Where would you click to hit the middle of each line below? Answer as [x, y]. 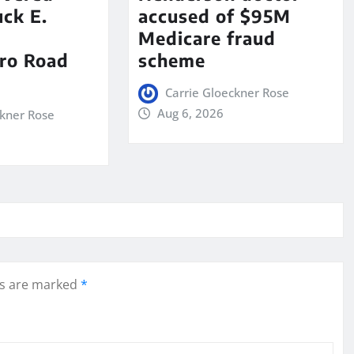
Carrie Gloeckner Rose [228, 92]
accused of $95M [214, 15]
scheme [171, 60]
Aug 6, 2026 [191, 113]
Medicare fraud [207, 38]
